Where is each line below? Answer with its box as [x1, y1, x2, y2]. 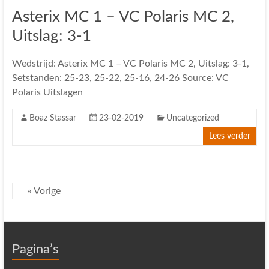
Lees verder [209, 132, 251, 141]
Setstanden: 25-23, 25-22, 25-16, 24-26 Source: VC [11, 73, 229, 83]
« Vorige [27, 186, 61, 196]
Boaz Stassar [29, 114, 76, 122]
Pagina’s [11, 243, 59, 256]
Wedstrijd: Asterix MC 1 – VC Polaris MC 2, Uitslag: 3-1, [11, 59, 249, 68]
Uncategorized [166, 114, 219, 122]
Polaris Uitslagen [11, 88, 83, 97]
